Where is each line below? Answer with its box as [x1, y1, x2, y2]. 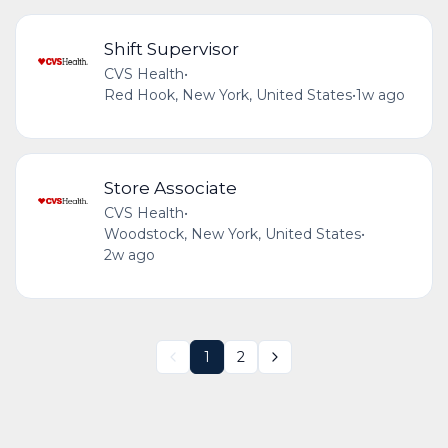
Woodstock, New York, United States [103, 225, 361, 244]
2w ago [103, 246, 155, 265]
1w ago [355, 86, 405, 105]
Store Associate [103, 177, 237, 199]
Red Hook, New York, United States [103, 86, 352, 105]
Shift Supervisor [103, 38, 239, 60]
